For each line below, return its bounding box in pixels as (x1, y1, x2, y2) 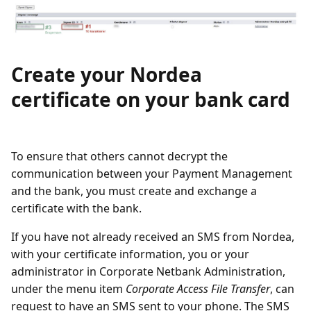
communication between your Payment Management (11, 165, 292, 181)
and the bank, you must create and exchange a (11, 183, 257, 199)
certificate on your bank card (11, 85, 290, 112)
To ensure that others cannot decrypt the (11, 148, 228, 164)
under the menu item (11, 280, 126, 296)
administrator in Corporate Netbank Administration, (11, 263, 285, 279)
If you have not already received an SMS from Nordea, (11, 228, 294, 244)
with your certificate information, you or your (11, 246, 249, 262)
